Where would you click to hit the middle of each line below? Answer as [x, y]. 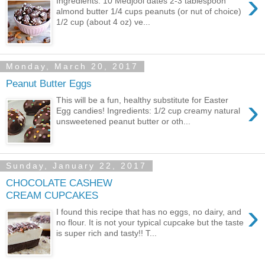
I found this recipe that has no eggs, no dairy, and [149, 212]
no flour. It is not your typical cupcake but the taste [150, 223]
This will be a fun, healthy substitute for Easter [143, 100]
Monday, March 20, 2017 [72, 67]
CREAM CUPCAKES [52, 195]
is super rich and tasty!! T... [107, 233]
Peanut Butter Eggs [49, 83]
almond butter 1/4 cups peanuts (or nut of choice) [149, 12]
